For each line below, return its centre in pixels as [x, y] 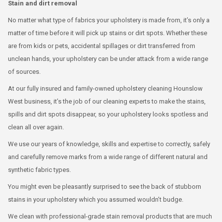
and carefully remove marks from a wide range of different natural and [108, 157]
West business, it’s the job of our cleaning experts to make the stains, [107, 101]
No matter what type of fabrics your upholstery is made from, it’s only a [109, 20]
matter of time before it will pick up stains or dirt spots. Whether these [108, 33]
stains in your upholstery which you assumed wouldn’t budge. [96, 199]
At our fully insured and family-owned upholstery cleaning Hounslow [105, 88]
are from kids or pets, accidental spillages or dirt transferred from [102, 46]
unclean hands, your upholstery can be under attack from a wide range [108, 59]
